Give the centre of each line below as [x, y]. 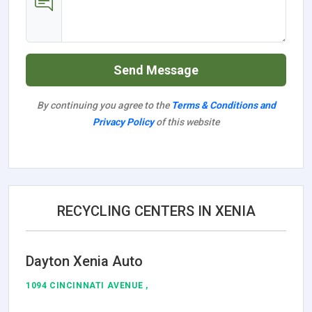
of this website [187, 122]
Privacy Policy [123, 122]
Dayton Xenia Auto [84, 261]
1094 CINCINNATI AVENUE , [87, 285]
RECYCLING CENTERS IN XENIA [156, 211]
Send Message [156, 70]
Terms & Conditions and [223, 105]
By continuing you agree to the [104, 105]
